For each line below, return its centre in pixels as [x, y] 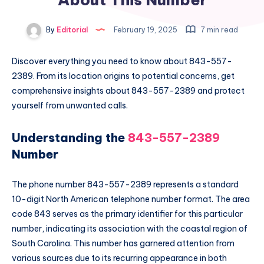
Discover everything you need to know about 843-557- [122, 62]
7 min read [218, 30]
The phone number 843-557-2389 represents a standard [125, 185]
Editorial [71, 30]
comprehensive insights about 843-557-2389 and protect [128, 91]
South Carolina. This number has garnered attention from [123, 244]
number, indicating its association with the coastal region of [130, 229]
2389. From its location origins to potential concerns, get [123, 76]
